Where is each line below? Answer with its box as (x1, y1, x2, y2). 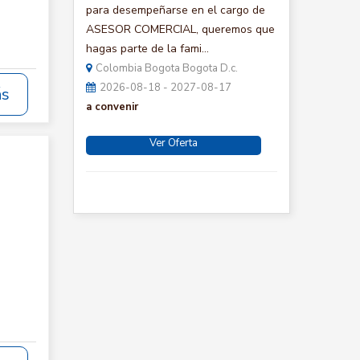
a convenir (86, 100, 138, 114)
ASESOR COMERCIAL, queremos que (86, 22, 275, 37)
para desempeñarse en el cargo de (86, 2, 265, 18)
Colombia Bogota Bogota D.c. (96, 61, 238, 76)
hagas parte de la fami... (86, 41, 209, 56)
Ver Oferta (149, 136, 198, 150)
